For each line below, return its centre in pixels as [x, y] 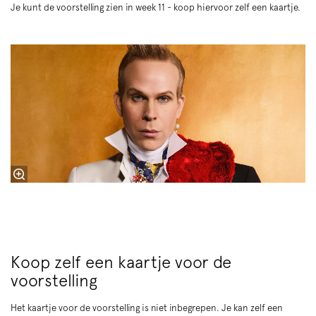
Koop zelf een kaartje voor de [121, 262]
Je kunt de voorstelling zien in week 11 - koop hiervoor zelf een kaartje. [156, 8]
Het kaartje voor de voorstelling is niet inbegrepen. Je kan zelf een [147, 308]
